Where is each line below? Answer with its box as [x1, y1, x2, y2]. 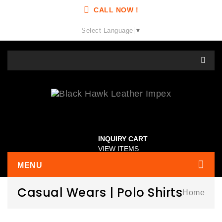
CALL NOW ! [94, 6, 139, 14]
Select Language [81, 26, 133, 34]
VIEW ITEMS [98, 144, 139, 153]
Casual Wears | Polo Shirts [17, 184, 182, 201]
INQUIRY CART [98, 134, 148, 143]
